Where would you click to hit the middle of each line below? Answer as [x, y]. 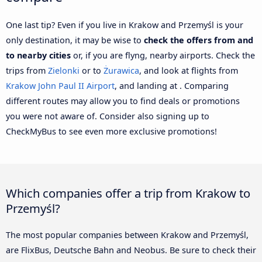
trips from [27, 70]
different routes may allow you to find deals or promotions [123, 101]
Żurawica [121, 70]
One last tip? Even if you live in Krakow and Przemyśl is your [125, 25]
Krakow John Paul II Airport [60, 85]
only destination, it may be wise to [75, 40]
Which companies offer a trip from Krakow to [128, 193]
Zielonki [64, 70]
